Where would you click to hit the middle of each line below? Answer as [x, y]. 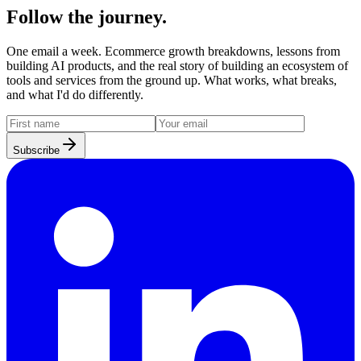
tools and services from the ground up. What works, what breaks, [172, 80]
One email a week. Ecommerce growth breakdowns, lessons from [173, 51]
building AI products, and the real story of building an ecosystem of [177, 65]
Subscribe [36, 150]
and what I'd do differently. [75, 94]
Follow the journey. [87, 17]
